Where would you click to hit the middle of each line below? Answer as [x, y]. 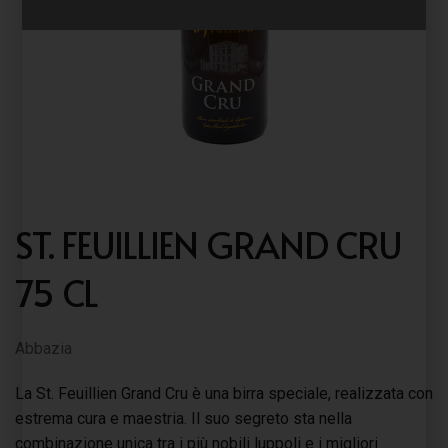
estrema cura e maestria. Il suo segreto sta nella [183, 418]
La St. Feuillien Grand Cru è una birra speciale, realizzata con [224, 393]
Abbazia [43, 348]
